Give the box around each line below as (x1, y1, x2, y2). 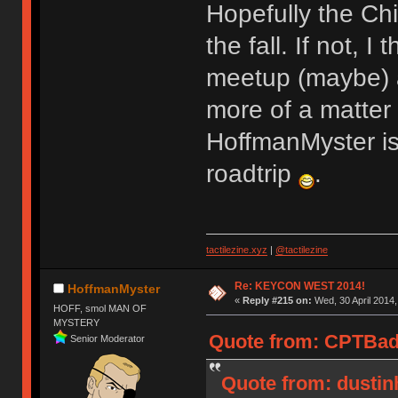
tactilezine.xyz (205, 244, 267, 256)
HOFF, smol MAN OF (53, 302, 147, 314)
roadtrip (205, 159, 298, 187)
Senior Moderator (70, 332, 146, 344)
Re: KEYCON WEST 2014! (234, 280, 365, 293)
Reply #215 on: (242, 295, 312, 306)
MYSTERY (53, 316, 100, 328)
